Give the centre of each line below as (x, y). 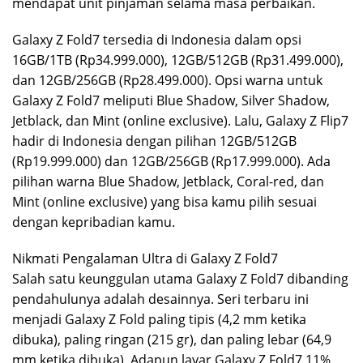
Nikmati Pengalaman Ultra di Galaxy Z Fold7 (145, 258)
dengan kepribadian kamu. (94, 222)
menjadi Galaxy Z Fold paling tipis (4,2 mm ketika (159, 319)
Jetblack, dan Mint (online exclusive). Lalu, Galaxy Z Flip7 (180, 120)
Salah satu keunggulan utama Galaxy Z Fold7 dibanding (180, 278)
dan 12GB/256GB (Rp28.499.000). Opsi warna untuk (167, 80)
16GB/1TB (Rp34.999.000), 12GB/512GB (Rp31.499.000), (178, 60)
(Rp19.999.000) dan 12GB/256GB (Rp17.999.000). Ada (171, 161)
